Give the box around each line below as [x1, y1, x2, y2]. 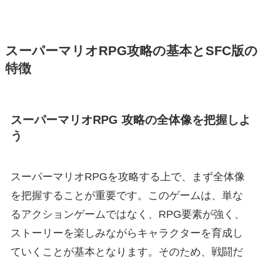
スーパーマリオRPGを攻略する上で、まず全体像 [10, 170, 245, 183]
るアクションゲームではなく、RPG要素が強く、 [10, 208, 245, 220]
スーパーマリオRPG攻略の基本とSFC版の [5, 44, 258, 59]
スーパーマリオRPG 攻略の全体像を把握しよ [10, 113, 251, 127]
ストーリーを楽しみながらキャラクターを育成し [10, 227, 243, 239]
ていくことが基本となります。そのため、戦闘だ [10, 245, 243, 258]
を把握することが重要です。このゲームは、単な [10, 189, 243, 201]
